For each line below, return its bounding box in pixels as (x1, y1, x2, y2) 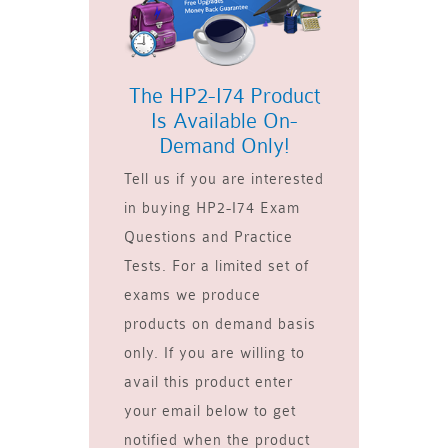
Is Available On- (150, 109, 298, 133)
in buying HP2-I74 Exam (124, 200, 300, 217)
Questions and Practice (124, 229, 293, 246)
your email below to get (124, 403, 296, 420)
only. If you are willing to (124, 345, 305, 362)
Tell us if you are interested (124, 171, 324, 188)
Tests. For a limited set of (124, 258, 309, 275)
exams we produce (124, 287, 261, 304)
